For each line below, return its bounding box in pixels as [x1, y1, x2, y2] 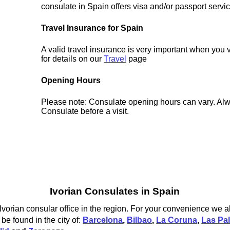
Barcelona [83, 215, 123, 224]
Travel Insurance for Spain [41, 24, 144, 33]
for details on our [41, 54, 104, 64]
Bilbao [127, 215, 152, 224]
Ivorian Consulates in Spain [50, 186, 180, 197]
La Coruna [156, 215, 198, 224]
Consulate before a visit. [41, 107, 129, 116]
